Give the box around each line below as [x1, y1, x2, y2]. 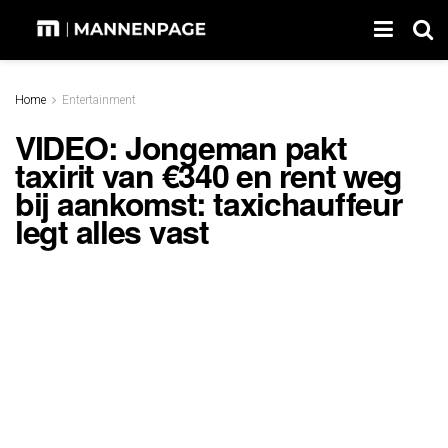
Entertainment [62, 93, 136, 107]
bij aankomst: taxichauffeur [15, 179, 402, 226]
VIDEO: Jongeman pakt [15, 123, 347, 170]
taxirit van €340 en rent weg [15, 151, 403, 198]
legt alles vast [15, 207, 209, 254]
